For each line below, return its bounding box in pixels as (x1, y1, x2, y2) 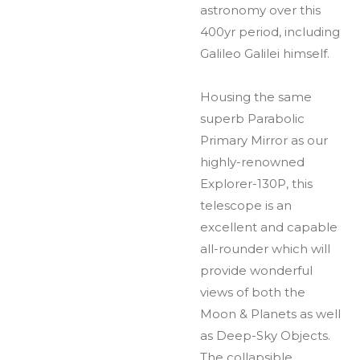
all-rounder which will (200, 240, 330, 256)
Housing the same (200, 88, 312, 104)
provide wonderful (200, 262, 313, 278)
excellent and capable (200, 219, 337, 235)
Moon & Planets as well (200, 305, 341, 321)
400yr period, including (200, 23, 340, 39)
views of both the (200, 284, 305, 300)
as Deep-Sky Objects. (200, 327, 330, 343)
